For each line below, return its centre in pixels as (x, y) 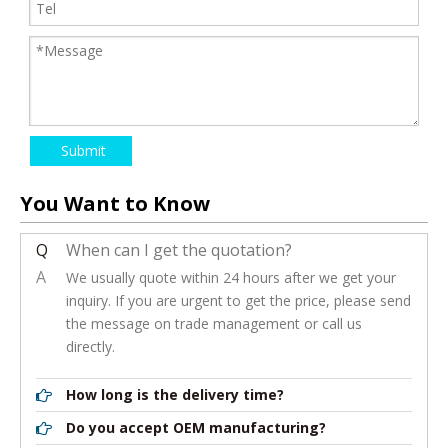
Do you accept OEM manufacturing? (196, 428)
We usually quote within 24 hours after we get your (231, 278)
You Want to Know (115, 204)
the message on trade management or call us (214, 324)
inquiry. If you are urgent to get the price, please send (238, 301)
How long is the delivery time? (175, 395)
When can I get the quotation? (179, 250)
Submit (83, 151)
